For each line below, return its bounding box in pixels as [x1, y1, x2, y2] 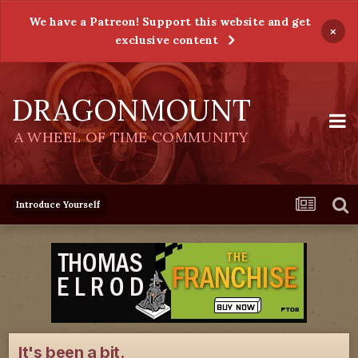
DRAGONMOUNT [12, 92, 251, 129]
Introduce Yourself [16, 199, 100, 210]
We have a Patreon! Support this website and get [28, 14, 311, 29]
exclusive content [115, 33, 218, 47]
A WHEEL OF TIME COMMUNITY [14, 128, 249, 146]
